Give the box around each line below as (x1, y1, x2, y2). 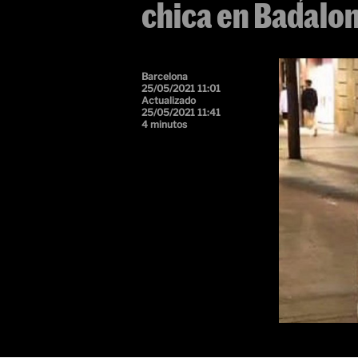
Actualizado (141, 94, 196, 106)
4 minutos (141, 118, 187, 130)
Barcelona (141, 70, 188, 82)
